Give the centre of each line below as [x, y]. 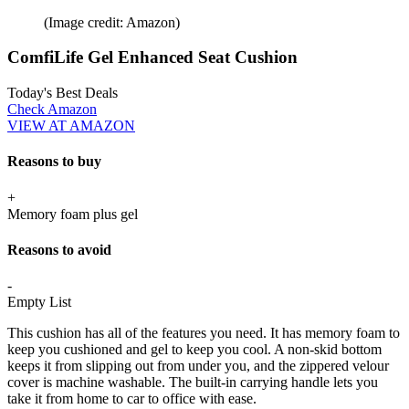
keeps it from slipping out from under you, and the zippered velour [198, 366]
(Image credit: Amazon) [112, 22]
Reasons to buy [54, 162]
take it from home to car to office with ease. [132, 399]
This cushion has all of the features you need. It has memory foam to [204, 333]
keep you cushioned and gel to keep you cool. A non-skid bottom [194, 350]
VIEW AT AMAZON [71, 126]
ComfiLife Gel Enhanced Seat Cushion [152, 58]
